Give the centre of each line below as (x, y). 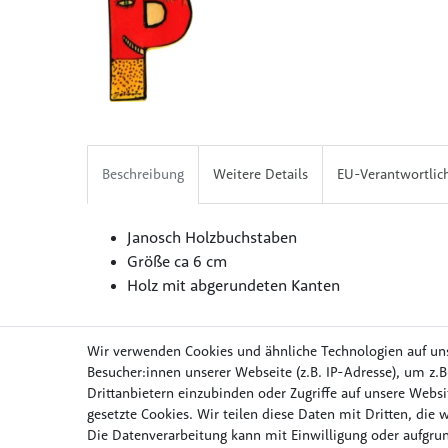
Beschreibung (143, 174)
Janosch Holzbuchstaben (214, 237)
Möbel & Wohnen (338, 400)
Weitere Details (260, 174)
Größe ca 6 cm (179, 261)
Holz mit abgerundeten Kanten (235, 285)
